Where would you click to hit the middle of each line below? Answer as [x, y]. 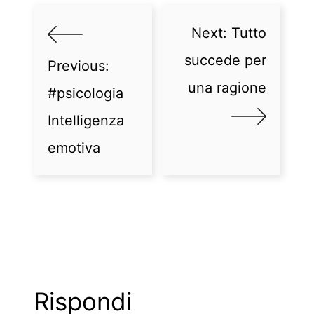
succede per [225, 60]
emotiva [74, 148]
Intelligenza [86, 121]
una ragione [227, 87]
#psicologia [86, 93]
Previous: [78, 66]
